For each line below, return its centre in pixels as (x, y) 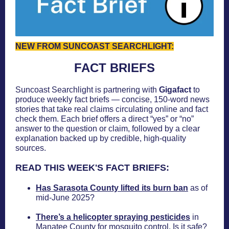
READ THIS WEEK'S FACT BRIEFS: (92, 168)
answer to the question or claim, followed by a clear (108, 129)
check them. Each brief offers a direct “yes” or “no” (105, 119)
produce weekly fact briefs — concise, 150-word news (112, 99)
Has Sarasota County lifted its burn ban (112, 188)
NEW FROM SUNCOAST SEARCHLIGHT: (95, 46)
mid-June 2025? (65, 198)
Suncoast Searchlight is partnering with (87, 90)
